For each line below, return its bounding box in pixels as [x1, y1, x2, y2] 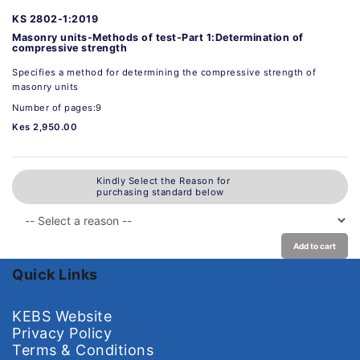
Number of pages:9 [12, 101, 102, 113]
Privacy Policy [12, 324, 112, 342]
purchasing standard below [96, 186, 224, 198]
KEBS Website [12, 307, 112, 325]
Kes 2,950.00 [12, 121, 77, 133]
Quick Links [12, 265, 98, 283]
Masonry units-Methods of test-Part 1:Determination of [12, 31, 304, 43]
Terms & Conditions [12, 341, 153, 358]
